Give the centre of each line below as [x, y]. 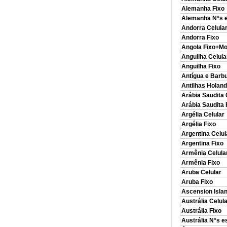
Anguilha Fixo [201, 66]
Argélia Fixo [199, 124]
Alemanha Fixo [203, 9]
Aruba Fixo [197, 182]
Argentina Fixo [202, 143]
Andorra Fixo [200, 37]
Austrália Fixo [201, 211]
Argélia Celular [203, 115]
